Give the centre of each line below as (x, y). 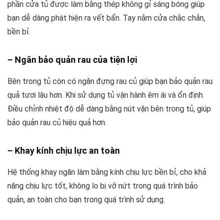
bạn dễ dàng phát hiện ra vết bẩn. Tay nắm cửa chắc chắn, (106, 18)
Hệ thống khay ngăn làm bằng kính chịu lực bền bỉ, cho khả (107, 172)
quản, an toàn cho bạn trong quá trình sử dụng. (86, 199)
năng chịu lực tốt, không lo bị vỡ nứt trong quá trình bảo (103, 186)
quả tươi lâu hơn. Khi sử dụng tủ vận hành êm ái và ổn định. (106, 95)
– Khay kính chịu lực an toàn (64, 150)
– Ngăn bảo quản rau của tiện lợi (72, 59)
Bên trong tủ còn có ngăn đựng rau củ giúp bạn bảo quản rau (110, 81)
